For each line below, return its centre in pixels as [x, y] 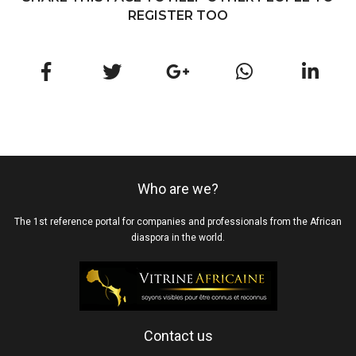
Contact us [178, 336]
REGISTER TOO [178, 16]
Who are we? [178, 189]
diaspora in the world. [178, 238]
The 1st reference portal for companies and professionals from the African [178, 222]
